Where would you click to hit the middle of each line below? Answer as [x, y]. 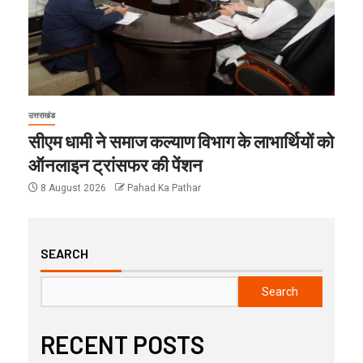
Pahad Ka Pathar [164, 188]
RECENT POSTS [122, 344]
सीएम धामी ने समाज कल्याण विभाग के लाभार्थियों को [181, 141]
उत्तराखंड [42, 115]
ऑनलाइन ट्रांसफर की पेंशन [115, 164]
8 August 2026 [73, 188]
